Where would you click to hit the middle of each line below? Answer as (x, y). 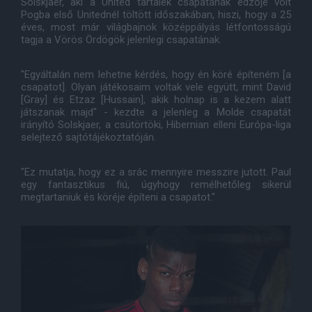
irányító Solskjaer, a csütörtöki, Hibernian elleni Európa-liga (156, 125)
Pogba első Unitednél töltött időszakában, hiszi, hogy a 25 (156, 15)
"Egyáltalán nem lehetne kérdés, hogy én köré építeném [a (156, 75)
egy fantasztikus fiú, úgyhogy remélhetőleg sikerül (156, 185)
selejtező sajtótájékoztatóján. (88, 137)
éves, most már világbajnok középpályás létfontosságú (156, 27)
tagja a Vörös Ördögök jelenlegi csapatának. (121, 40)
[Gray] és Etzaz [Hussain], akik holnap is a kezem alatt (156, 100)
